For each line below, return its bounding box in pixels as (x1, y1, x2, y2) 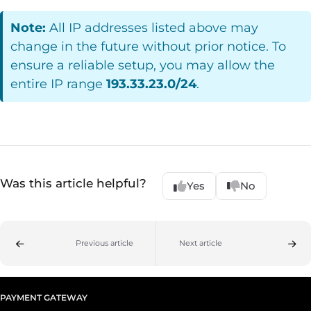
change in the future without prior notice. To (10, 39, 287, 55)
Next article (178, 238, 222, 249)
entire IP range (10, 76, 107, 92)
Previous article (75, 238, 133, 249)
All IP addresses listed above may (46, 20, 259, 36)
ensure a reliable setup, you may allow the (10, 58, 276, 74)
